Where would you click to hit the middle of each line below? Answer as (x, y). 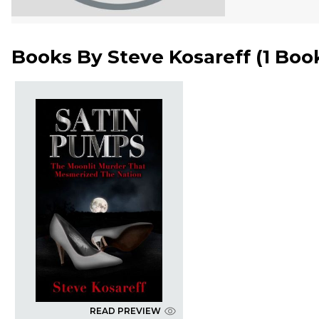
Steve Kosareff (179, 57)
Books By (59, 57)
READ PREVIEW (125, 311)
